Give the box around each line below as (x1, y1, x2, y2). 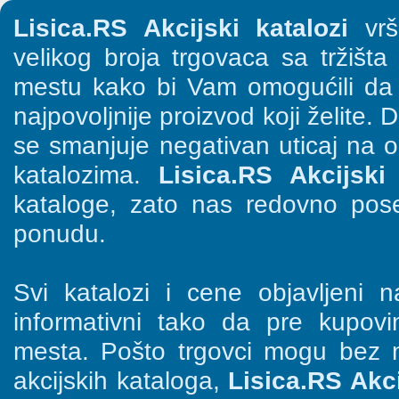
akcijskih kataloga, (13, 366, 229, 395)
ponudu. (13, 219, 106, 248)
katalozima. (13, 160, 159, 189)
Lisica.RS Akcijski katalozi (13, 13, 349, 42)
